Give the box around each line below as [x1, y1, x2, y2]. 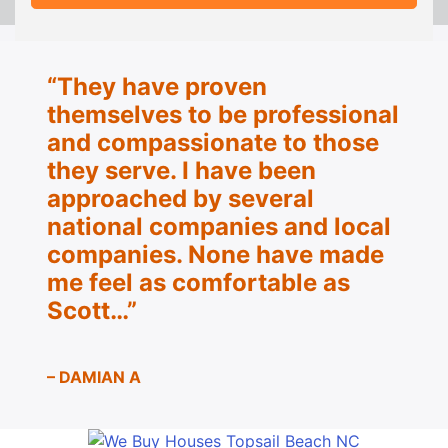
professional [253, 100, 399, 130]
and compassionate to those [47, 128, 379, 158]
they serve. [47, 156, 176, 186]
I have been [176, 156, 316, 186]
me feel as [47, 268, 172, 298]
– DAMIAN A [47, 367, 141, 388]
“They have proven [47, 72, 267, 102]
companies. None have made [47, 240, 384, 270]
